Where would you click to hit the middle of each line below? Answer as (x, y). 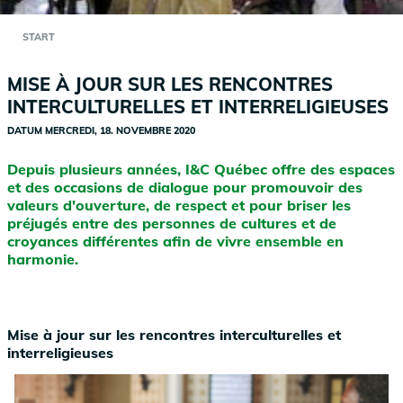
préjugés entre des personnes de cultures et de (172, 224)
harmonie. (43, 260)
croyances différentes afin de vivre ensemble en (175, 242)
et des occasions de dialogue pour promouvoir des (185, 188)
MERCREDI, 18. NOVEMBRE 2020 (120, 131)
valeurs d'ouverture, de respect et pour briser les (179, 206)
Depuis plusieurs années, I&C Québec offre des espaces (201, 170)
